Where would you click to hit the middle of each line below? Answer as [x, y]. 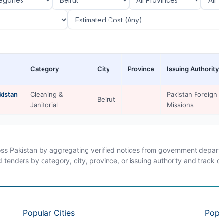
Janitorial [44, 105]
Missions [180, 105]
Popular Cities [49, 212]
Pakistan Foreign [192, 94]
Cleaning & [46, 94]
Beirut [106, 99]
